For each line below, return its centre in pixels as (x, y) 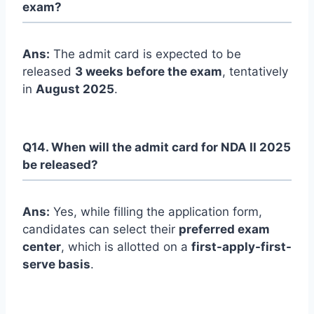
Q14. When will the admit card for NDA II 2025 (157, 147)
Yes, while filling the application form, (156, 212)
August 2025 (75, 89)
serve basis (56, 265)
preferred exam (224, 230)
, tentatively (255, 72)
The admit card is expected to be (145, 54)
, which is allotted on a (126, 247)
